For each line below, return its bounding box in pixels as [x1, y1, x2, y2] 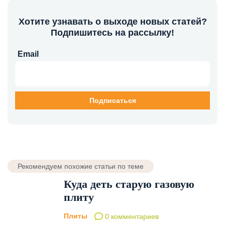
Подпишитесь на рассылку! [51, 28, 174, 38]
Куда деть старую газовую [64, 178, 194, 191]
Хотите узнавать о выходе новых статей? [18, 17, 207, 27]
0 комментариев [103, 212, 159, 221]
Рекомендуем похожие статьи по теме [18, 162, 144, 171]
